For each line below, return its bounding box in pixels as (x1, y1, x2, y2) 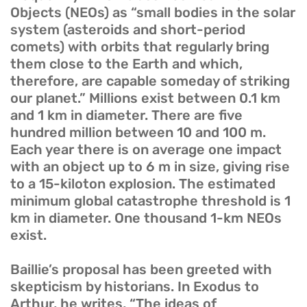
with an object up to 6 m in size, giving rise (10, 158, 290, 175)
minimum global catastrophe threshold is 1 (10, 193, 291, 210)
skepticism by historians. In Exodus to (10, 278, 259, 295)
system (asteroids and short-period (10, 21, 245, 38)
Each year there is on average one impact (10, 141, 282, 158)
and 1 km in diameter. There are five (10, 107, 243, 124)
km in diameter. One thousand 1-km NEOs (10, 210, 282, 227)
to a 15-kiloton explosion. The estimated (10, 175, 275, 193)
